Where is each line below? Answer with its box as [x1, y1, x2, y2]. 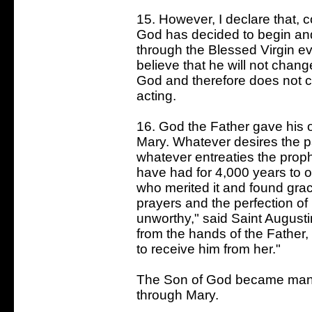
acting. [136, 88, 176, 103]
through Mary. [136, 287, 219, 302]
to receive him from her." [136, 241, 281, 256]
